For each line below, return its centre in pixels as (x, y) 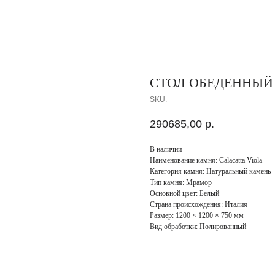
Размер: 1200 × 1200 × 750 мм (197, 216)
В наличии (166, 149)
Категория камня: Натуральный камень (210, 172)
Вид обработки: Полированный (198, 227)
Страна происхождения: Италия (199, 205)
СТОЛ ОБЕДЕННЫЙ (211, 83)
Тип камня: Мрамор (181, 183)
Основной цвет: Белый (184, 194)
